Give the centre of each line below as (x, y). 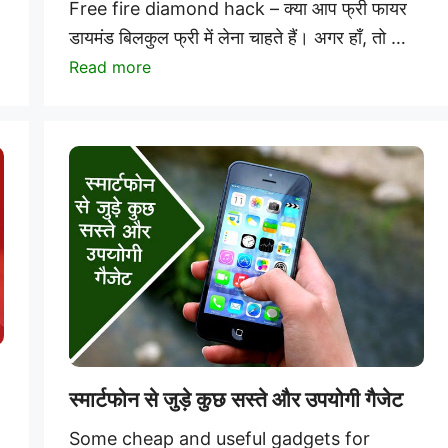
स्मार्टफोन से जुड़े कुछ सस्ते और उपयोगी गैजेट (236, 400)
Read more (110, 67)
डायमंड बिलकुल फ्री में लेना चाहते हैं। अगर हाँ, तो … (237, 38)
